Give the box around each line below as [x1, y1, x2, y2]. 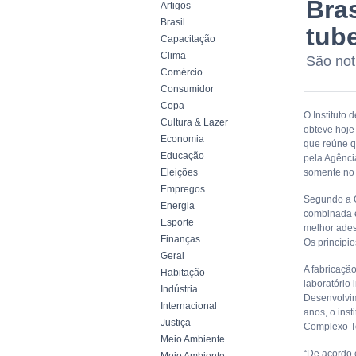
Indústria [161, 284, 198, 295]
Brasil [161, 17, 185, 28]
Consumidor [161, 83, 214, 95]
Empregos [161, 184, 205, 195]
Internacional [161, 300, 217, 311]
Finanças [161, 234, 200, 245]
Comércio [161, 67, 203, 78]
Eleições [161, 167, 198, 178]
